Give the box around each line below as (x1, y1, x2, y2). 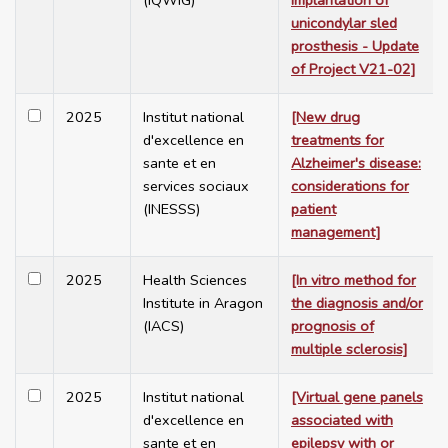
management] (291, 222, 381, 243)
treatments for (291, 130, 384, 151)
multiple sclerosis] (291, 339, 408, 360)
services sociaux (143, 176, 249, 197)
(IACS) (143, 316, 184, 337)
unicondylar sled (291, 13, 397, 34)
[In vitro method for (291, 270, 416, 291)
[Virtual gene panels (291, 387, 423, 408)
